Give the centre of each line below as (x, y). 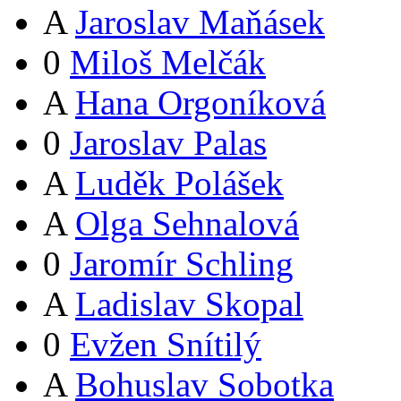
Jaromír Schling (182, 264)
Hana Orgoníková (200, 103)
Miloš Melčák (168, 63)
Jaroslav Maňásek (200, 22)
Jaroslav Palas (168, 143)
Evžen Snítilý (166, 345)
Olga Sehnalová (187, 224)
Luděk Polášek (179, 183)
